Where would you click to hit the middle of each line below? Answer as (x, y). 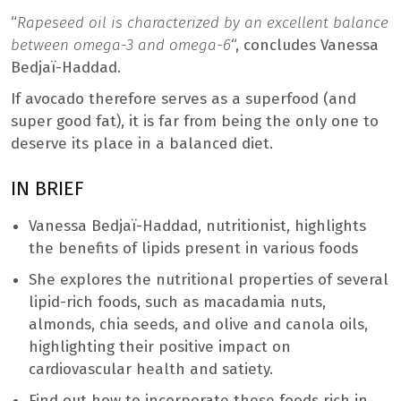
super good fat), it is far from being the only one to (195, 121)
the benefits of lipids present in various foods (193, 248)
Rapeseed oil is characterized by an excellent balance (203, 22)
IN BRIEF (47, 188)
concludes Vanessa (311, 45)
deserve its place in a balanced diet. (142, 143)
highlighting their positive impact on (160, 346)
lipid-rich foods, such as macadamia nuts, (177, 302)
